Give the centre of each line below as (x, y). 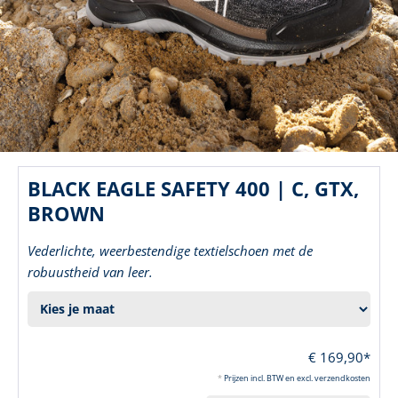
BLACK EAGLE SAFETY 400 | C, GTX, (193, 188)
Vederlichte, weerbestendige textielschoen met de (170, 250)
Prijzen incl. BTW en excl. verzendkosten (297, 378)
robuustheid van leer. (90, 271)
